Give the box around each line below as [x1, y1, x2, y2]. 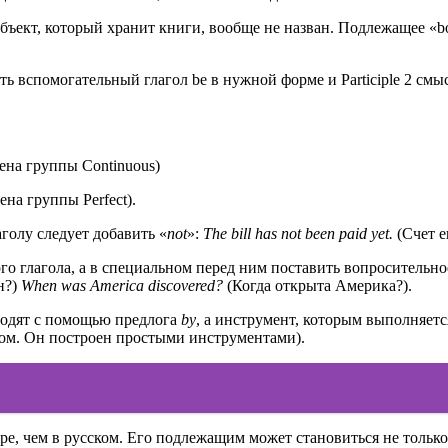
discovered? [148, 276, 223, 294]
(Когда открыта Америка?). [223, 276, 412, 294]
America [90, 276, 144, 294]
